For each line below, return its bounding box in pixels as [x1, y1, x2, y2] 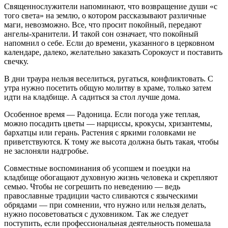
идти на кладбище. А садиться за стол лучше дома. [4, 92, 180, 101]
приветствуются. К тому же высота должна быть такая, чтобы [4, 137, 219, 146]
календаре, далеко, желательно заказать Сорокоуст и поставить [4, 47, 222, 56]
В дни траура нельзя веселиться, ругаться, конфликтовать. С [4, 74, 213, 83]
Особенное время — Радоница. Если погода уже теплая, [4, 109, 200, 119]
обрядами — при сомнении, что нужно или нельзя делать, [4, 200, 206, 209]
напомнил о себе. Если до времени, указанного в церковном [4, 38, 214, 47]
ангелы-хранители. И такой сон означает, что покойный [4, 29, 198, 38]
